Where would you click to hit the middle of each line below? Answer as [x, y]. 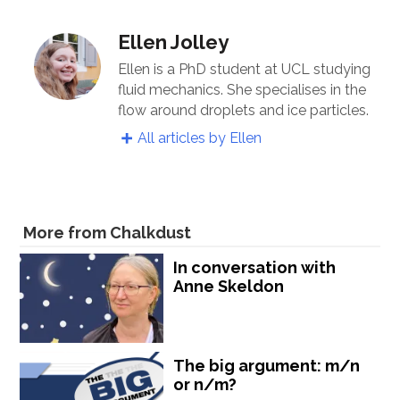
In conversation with [255, 267]
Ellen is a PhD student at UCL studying [245, 69]
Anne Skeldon [229, 286]
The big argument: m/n [267, 365]
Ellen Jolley [174, 42]
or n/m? [205, 384]
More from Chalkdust [108, 232]
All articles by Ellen [200, 137]
